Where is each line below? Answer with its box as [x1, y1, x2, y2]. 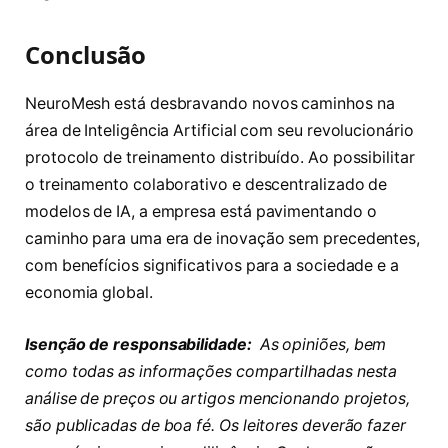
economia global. [25, 283, 153, 303]
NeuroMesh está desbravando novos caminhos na [25, 94, 395, 114]
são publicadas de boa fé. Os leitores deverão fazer [25, 415, 406, 435]
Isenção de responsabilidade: [25, 334, 252, 354]
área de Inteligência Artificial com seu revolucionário [25, 121, 414, 141]
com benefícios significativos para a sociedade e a [25, 256, 400, 276]
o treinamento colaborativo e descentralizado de [25, 175, 388, 195]
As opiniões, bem [251, 334, 387, 354]
